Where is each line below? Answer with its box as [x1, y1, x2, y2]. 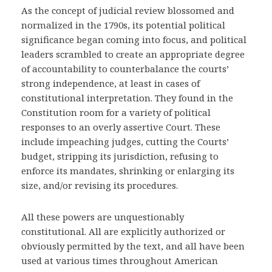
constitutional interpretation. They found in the [21, 92, 233, 104]
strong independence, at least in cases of [21, 77, 200, 89]
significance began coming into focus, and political [21, 33, 246, 46]
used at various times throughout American [21, 254, 218, 267]
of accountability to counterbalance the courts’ [21, 63, 229, 75]
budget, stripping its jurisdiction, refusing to [21, 150, 219, 162]
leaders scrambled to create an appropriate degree [21, 48, 245, 60]
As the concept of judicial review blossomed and [21, 4, 234, 16]
